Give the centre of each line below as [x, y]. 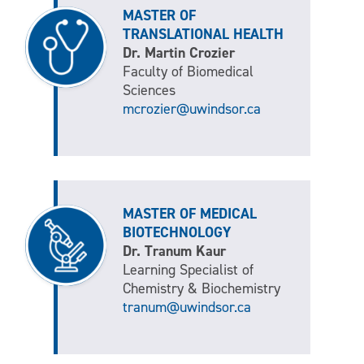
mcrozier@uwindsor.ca [191, 109]
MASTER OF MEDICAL [189, 214]
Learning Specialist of [188, 270]
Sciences [149, 91]
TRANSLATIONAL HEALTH [203, 35]
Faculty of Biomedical [188, 72]
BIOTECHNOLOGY [177, 233]
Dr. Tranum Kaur [174, 251]
